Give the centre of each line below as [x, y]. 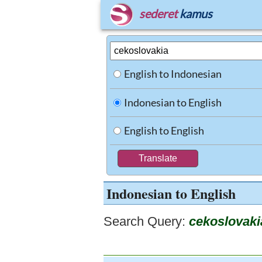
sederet [158, 13]
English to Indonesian [173, 74]
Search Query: [144, 221]
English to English [164, 130]
